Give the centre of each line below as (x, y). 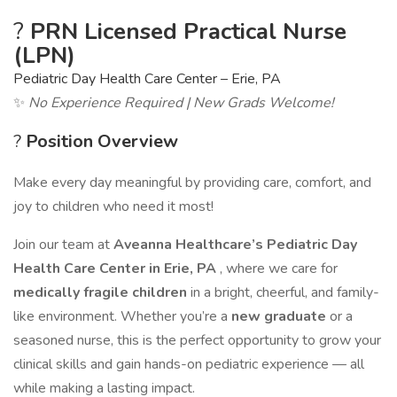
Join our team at (63, 245)
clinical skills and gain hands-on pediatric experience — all (189, 364)
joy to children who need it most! (113, 206)
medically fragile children (102, 292)
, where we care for (279, 269)
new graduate (280, 316)
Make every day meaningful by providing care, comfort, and (192, 183)
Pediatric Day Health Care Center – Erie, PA (147, 79)
